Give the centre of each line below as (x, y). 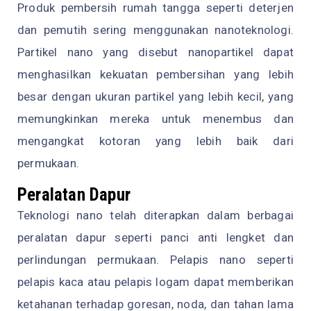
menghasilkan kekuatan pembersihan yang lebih (155, 74)
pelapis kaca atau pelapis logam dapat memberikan (155, 281)
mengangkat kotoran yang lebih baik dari (155, 141)
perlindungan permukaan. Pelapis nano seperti (155, 259)
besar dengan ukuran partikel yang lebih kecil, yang (155, 96)
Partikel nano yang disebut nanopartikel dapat (155, 52)
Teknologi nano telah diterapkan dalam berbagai (155, 215)
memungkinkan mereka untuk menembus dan (155, 118)
